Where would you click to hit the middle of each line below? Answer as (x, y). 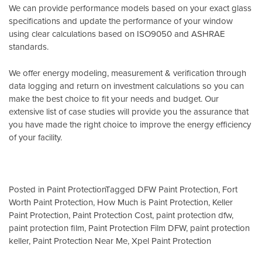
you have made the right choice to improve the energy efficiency (130, 124)
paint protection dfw (194, 215)
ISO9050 (154, 34)
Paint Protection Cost (112, 215)
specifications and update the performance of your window (121, 21)
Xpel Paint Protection (171, 240)
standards (28, 47)
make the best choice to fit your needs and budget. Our (114, 98)
